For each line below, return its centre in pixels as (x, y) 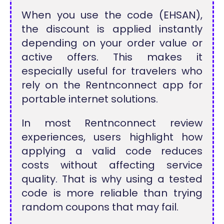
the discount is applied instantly (112, 29)
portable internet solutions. (90, 99)
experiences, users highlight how (112, 137)
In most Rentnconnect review (112, 123)
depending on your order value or (112, 43)
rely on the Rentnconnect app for (112, 85)
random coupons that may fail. (100, 207)
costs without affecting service (112, 165)
